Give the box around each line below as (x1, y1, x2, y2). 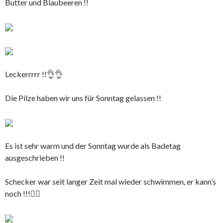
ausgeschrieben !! (5, 152, 65, 162)
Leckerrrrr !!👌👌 (5, 69, 63, 79)
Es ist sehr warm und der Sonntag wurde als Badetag (5, 140, 181, 150)
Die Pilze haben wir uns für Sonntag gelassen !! (5, 93, 161, 103)
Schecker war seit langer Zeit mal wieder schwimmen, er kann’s (5, 176, 216, 186)
